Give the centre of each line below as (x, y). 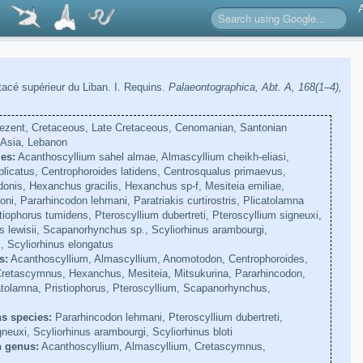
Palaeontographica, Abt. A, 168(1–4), (255, 88)
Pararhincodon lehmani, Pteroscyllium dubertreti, (167, 318)
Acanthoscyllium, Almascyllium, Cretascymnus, (152, 347)
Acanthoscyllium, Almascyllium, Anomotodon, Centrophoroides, (158, 259)
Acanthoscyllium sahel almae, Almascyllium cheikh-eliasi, (152, 157)
